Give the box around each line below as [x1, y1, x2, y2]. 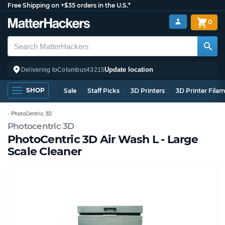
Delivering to [21, 66, 58, 73]
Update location [104, 65, 154, 73]
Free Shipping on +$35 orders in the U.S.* [8, 2, 131, 9]
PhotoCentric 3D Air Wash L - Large [8, 133, 198, 146]
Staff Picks [87, 87, 120, 94]
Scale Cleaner [8, 145, 81, 158]
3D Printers [131, 87, 165, 94]
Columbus [57, 66, 87, 73]
